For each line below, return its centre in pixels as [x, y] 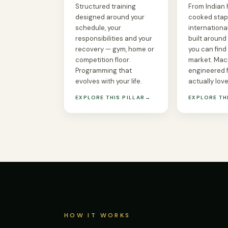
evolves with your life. [109, 81]
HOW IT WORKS [97, 215]
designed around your [110, 17]
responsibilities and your [114, 38]
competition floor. [103, 60]
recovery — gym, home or [115, 49]
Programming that [104, 70]
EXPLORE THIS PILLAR [110, 97]
